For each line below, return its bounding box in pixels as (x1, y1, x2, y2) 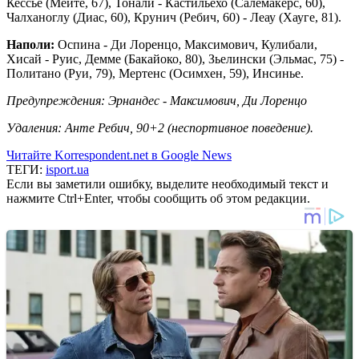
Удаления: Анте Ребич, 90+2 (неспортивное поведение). (6, 120, 317, 135)
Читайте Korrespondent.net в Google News (6, 147, 232, 162)
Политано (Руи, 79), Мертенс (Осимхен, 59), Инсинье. (6, 66, 304, 80)
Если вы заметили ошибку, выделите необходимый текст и (6, 176, 329, 191)
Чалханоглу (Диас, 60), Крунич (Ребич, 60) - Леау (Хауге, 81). (6, 10, 341, 24)
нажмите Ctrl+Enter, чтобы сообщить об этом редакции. (6, 191, 310, 205)
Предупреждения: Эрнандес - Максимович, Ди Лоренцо (6, 93, 307, 107)
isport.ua (46, 162, 89, 176)
